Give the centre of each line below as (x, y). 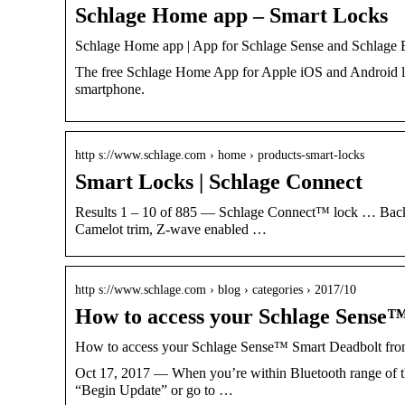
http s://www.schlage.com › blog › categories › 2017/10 (216, 289)
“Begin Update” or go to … (154, 390)
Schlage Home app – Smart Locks (231, 15)
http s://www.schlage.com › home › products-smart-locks (220, 155)
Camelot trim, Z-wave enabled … (171, 229)
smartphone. (110, 89)
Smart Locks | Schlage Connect (219, 181)
